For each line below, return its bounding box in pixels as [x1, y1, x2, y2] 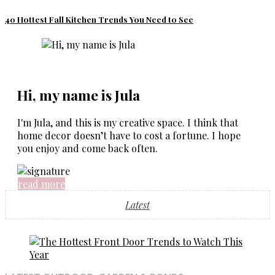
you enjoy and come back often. [17, 142, 158, 155]
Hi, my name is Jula [17, 85, 140, 105]
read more [18, 177, 65, 191]
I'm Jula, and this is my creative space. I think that [17, 116, 238, 130]
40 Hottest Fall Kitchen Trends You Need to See [5, 14, 193, 25]
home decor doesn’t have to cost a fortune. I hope [17, 129, 241, 142]
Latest [125, 198, 150, 212]
